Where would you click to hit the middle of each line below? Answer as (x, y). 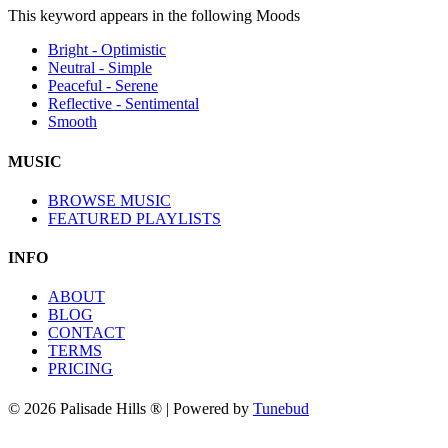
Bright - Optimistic (107, 50)
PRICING (80, 369)
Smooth (72, 122)
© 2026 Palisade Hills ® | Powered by (130, 408)
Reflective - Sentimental (123, 104)
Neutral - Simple (100, 68)
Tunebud (281, 408)
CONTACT (86, 333)
